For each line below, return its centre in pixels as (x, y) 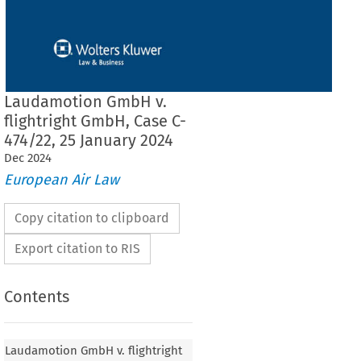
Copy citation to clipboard (91, 218)
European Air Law (61, 180)
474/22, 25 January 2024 (88, 140)
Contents (36, 297)
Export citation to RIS (77, 249)
